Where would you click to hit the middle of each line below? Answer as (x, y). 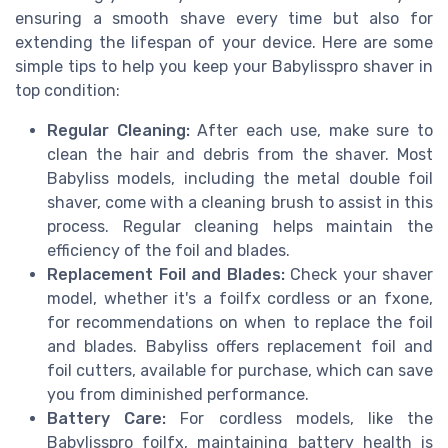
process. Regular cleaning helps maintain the (240, 226)
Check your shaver (358, 274)
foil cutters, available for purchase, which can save (240, 370)
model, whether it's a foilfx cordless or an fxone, (240, 298)
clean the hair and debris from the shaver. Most (240, 154)
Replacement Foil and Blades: (166, 274)
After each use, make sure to (311, 130)
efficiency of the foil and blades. (168, 250)
